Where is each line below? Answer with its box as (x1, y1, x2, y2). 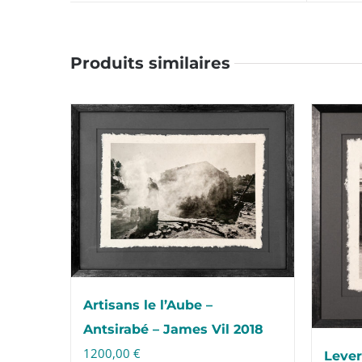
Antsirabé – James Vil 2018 (83, 322, 263, 338)
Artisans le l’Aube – (83, 297, 213, 314)
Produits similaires (70, 53, 230, 74)
